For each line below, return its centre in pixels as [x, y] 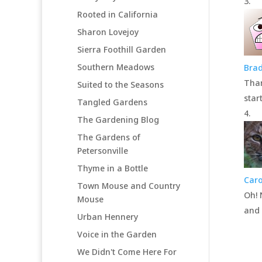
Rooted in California [118, 14]
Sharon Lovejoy [108, 32]
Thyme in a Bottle [113, 168]
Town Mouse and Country [129, 185]
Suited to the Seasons [120, 84]
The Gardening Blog [118, 119]
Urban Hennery [108, 216]
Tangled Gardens [112, 102]
